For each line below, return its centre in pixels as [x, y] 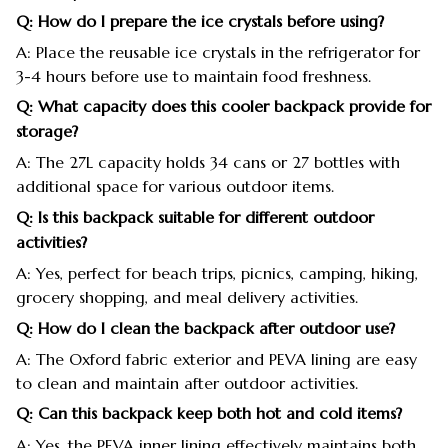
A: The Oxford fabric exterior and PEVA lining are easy [216, 359]
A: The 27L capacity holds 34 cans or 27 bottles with [208, 162]
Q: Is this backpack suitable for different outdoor [195, 216]
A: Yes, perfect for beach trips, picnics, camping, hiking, [217, 273]
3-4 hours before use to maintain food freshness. [193, 75]
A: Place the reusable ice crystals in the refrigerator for [218, 51]
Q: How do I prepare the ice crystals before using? [200, 21]
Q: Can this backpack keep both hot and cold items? [209, 413]
